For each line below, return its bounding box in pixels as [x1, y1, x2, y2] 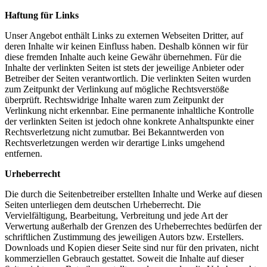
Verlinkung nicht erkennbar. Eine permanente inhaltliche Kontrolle [5, 105, 254, 116]
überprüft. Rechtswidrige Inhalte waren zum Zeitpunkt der [5, 95, 223, 105]
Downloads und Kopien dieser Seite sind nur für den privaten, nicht [5, 243, 259, 253]
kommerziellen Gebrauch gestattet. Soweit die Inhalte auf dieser [5, 253, 244, 264]
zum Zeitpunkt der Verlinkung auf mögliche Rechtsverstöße [5, 84, 229, 95]
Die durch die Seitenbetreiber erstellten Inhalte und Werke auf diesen [5, 189, 262, 200]
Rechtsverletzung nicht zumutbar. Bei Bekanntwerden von [5, 127, 224, 138]
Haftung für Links [5, 10, 79, 21]
